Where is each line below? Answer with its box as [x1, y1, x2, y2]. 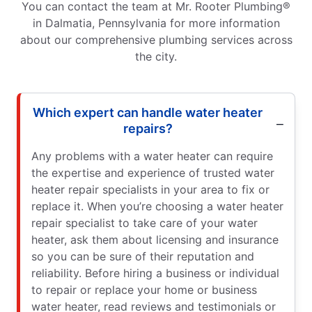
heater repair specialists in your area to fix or [31, 182, 270, 196]
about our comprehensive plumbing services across [19, 32, 292, 47]
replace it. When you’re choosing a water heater [31, 198, 283, 213]
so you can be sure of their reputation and [31, 249, 254, 263]
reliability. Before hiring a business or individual [31, 265, 279, 280]
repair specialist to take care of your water [31, 215, 258, 230]
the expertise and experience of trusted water [31, 165, 274, 180]
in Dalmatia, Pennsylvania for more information [32, 15, 280, 30]
